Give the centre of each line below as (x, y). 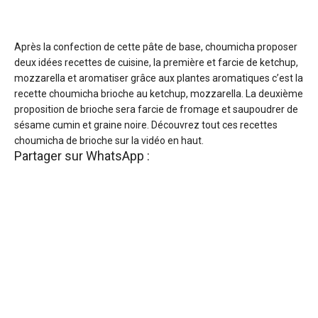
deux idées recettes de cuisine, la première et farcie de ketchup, (156, 63)
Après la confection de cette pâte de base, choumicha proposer (156, 47)
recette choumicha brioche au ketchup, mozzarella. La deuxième (159, 94)
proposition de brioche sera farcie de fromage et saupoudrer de (156, 110)
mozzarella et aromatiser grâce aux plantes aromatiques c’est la (159, 78)
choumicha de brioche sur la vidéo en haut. (109, 141)
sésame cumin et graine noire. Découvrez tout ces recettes (146, 125)
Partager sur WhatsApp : (82, 156)
